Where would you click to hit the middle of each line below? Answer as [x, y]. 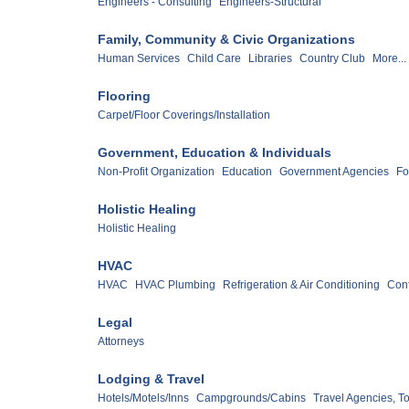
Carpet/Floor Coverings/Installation [184, 115]
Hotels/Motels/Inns [143, 398]
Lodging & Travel [151, 378]
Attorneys [121, 341]
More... [389, 59]
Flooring [124, 96]
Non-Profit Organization [156, 172]
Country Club [332, 59]
